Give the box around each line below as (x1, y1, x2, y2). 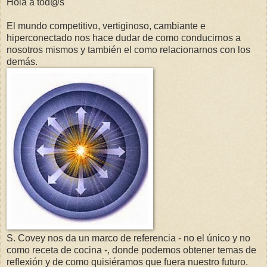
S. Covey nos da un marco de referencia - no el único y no (7, 233, 250, 244)
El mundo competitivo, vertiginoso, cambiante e (7, 21, 206, 32)
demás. (7, 57, 38, 67)
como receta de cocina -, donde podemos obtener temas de (7, 245, 256, 256)
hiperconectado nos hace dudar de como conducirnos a (7, 33, 241, 44)
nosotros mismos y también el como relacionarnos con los (7, 45, 250, 55)
